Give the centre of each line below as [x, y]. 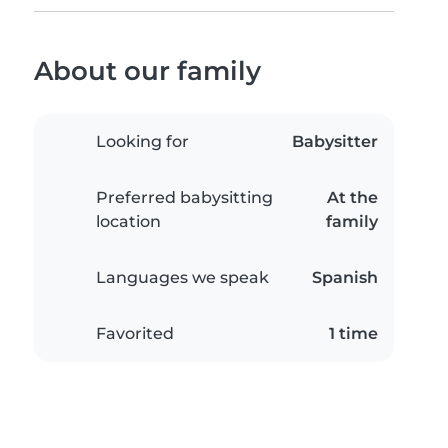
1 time [353, 334]
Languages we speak [182, 278]
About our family [147, 71]
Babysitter [335, 142]
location [128, 222]
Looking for [142, 142]
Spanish [345, 278]
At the [352, 198]
